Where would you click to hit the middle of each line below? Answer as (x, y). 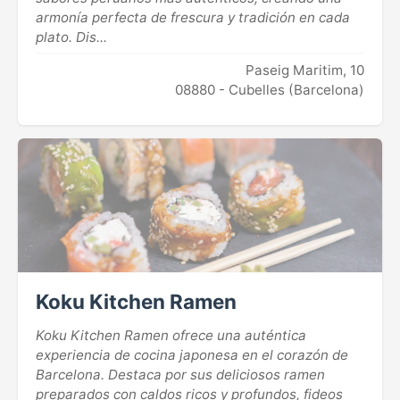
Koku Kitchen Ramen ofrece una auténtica (171, 335)
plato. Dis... (71, 37)
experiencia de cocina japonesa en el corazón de (192, 354)
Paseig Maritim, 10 (305, 70)
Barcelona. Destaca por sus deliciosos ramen (180, 374)
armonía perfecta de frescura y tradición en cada (193, 17)
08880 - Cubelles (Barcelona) (270, 89)
